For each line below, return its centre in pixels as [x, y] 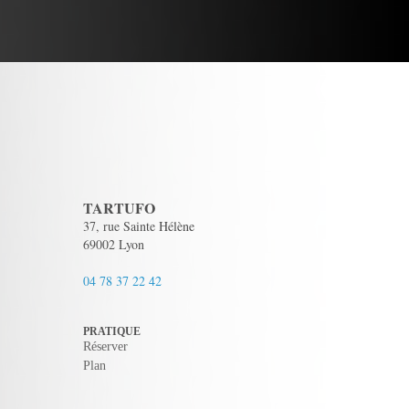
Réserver [105, 346]
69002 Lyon [114, 244]
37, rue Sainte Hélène [139, 226]
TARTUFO [119, 208]
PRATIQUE [112, 331]
